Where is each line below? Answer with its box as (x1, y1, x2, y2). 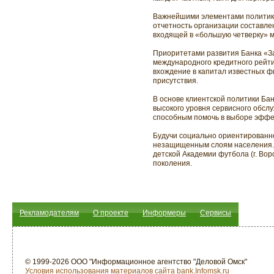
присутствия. (153, 76, 198, 85)
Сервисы (200, 209, 231, 217)
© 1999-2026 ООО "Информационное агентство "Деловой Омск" (25, 257, 247, 266)
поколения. (153, 159, 192, 168)
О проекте (93, 209, 128, 217)
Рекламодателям (20, 209, 79, 217)
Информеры (143, 209, 186, 217)
